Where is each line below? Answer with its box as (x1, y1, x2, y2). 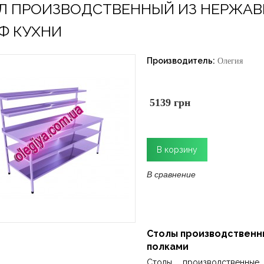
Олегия (217, 57, 243, 65)
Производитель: (147, 56, 215, 65)
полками (147, 241, 189, 252)
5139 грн (150, 97, 190, 108)
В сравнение (147, 168, 196, 180)
